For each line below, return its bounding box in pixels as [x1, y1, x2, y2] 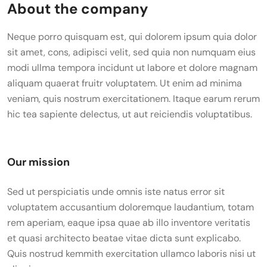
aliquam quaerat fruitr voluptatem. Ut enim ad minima [7, 77, 242, 89]
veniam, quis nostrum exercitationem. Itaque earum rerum [7, 92, 260, 105]
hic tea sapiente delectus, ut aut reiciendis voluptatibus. [7, 108, 252, 120]
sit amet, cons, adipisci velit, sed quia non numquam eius [7, 46, 256, 58]
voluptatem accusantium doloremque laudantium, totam [7, 201, 254, 213]
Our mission [7, 155, 70, 169]
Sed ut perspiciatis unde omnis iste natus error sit [7, 185, 225, 198]
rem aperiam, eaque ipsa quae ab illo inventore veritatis [7, 216, 250, 229]
